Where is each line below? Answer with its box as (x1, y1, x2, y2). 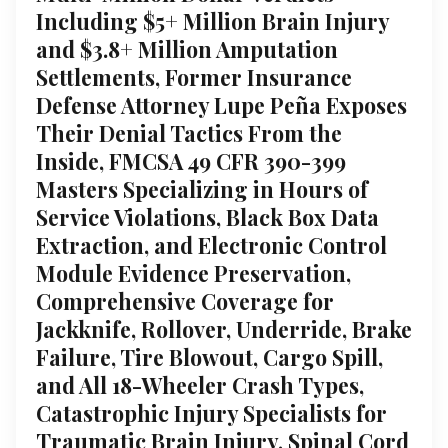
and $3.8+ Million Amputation (36, 35, 338, 63)
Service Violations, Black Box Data (36, 203, 379, 231)
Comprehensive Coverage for (36, 287, 334, 315)
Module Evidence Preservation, (36, 259, 351, 287)
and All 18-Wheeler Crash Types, (36, 371, 364, 399)
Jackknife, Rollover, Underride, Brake (36, 315, 412, 343)
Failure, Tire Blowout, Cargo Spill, (36, 343, 383, 371)
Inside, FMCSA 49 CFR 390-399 (36, 147, 346, 175)
